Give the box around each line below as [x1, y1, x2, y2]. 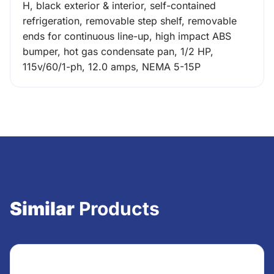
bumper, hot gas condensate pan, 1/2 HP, [23, 45, 213, 57]
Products [75, 198, 160, 220]
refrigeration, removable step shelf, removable [23, 15, 237, 27]
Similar [10, 198, 75, 220]
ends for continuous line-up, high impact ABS [23, 30, 231, 42]
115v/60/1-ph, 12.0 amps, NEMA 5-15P [23, 61, 201, 73]
